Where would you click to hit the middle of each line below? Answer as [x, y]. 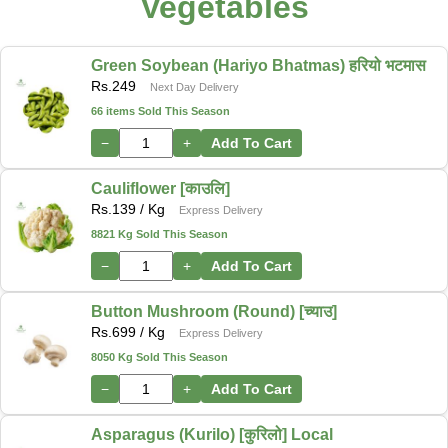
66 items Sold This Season [160, 110]
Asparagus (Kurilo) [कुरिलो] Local [212, 434]
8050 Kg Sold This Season [159, 356]
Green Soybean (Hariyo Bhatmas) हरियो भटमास [258, 65]
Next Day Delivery [194, 86]
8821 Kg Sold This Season [159, 233]
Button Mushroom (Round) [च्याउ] [214, 311]
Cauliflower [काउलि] [160, 188]
